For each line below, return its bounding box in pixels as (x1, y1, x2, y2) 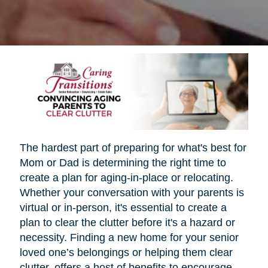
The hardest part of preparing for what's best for (19, 141, 246, 154)
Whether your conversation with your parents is (19, 186, 244, 199)
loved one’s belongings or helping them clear (19, 246, 233, 258)
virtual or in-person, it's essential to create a (19, 201, 227, 214)
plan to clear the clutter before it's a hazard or (19, 216, 235, 229)
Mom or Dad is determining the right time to (19, 156, 226, 169)
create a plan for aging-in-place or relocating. (19, 171, 233, 184)
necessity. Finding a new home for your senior (19, 231, 239, 243)
